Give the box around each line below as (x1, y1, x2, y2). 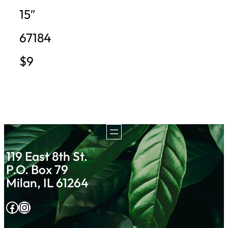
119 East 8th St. (6, 148, 88, 164)
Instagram (18, 199, 28, 215)
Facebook (6, 199, 12, 215)
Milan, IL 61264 (6, 175, 89, 191)
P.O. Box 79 (6, 161, 69, 178)
